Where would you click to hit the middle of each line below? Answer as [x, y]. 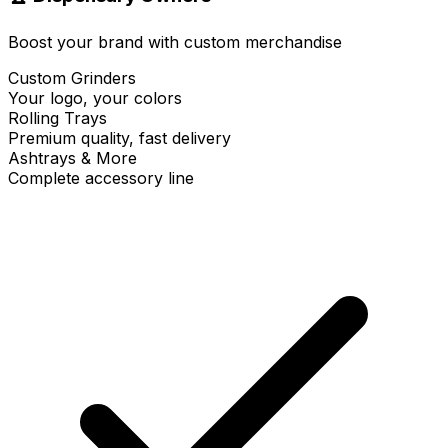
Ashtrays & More [72, 158]
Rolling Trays [57, 118]
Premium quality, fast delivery [119, 138]
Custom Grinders [72, 78]
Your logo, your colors [95, 98]
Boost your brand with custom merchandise [175, 42]
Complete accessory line [101, 178]
